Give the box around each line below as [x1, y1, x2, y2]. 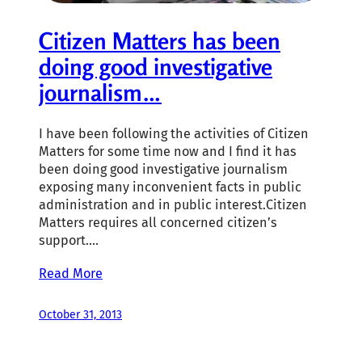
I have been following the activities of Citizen [39, 125, 309, 141]
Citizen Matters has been [39, 26, 280, 55]
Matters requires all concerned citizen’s [39, 214, 277, 230]
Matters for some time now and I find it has [39, 143, 297, 159]
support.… [39, 232, 99, 248]
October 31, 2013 [39, 307, 122, 322]
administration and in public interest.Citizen [39, 196, 307, 213]
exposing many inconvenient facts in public [39, 179, 301, 195]
